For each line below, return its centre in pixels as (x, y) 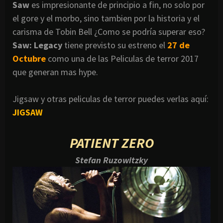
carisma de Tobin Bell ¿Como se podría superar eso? (109, 31)
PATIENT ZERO (111, 143)
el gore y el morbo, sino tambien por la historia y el (106, 18)
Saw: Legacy (37, 45)
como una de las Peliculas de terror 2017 (123, 58)
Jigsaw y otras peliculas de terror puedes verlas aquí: (111, 99)
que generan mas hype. (55, 72)
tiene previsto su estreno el (115, 45)
